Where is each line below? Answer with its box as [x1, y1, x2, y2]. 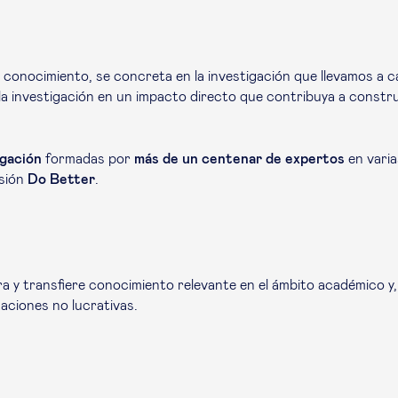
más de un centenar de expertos [134, 152, 345, 166]
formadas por [42, 152, 134, 166]
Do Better [28, 172, 95, 187]
